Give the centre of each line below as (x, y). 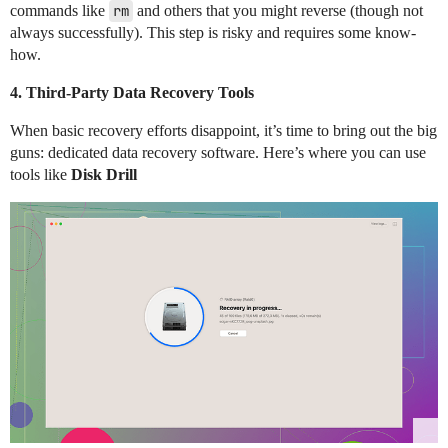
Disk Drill (104, 174)
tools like (40, 174)
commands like (59, 10)
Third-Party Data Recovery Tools (140, 92)
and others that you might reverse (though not (278, 10)
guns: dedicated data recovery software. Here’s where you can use (218, 152)
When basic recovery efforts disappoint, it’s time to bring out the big (223, 130)
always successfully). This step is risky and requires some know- (213, 32)
